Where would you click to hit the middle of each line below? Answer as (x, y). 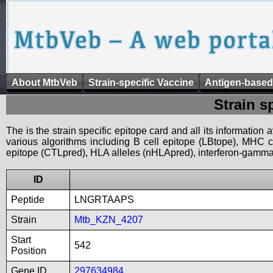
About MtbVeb (44, 83)
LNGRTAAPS (104, 200)
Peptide (28, 200)
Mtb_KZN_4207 (109, 220)
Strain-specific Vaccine (141, 83)
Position (29, 251)
